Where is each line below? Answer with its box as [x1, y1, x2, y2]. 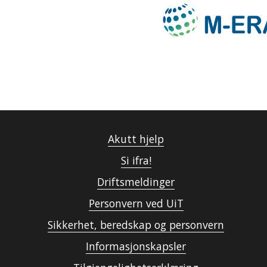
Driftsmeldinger [97, 175, 175, 190]
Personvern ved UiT [88, 196, 184, 211]
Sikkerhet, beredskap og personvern [48, 218, 224, 232]
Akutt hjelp [108, 132, 164, 147]
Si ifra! [120, 153, 151, 168]
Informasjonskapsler [86, 239, 186, 254]
